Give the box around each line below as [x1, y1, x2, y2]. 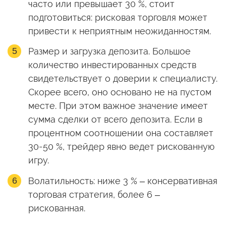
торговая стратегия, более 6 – [28, 189, 160, 200]
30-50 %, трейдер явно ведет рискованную [28, 141, 214, 152]
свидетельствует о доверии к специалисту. [28, 73, 217, 84]
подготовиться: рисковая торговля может [28, 12, 207, 23]
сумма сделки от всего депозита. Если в [28, 114, 202, 125]
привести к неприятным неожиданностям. [28, 25, 211, 36]
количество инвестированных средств [28, 60, 196, 71]
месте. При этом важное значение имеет [28, 100, 208, 111]
